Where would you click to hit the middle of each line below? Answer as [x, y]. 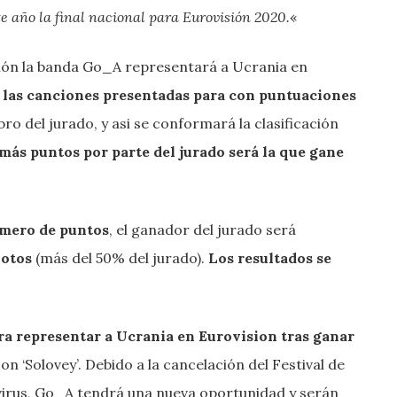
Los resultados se [270, 257]
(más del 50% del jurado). [120, 257]
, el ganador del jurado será [202, 229]
